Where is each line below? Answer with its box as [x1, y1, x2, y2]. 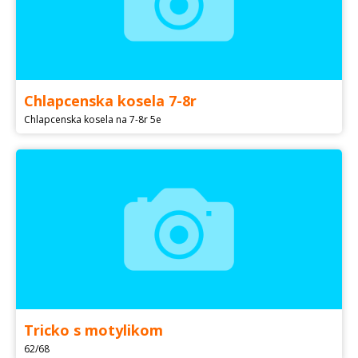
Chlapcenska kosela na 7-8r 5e [24, 113, 161, 127]
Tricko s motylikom [24, 320, 163, 340]
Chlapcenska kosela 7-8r [24, 91, 197, 111]
